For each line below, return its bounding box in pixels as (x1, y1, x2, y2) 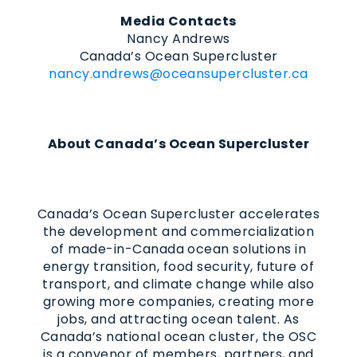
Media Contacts (120, 11, 237, 30)
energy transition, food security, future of (42, 257, 315, 276)
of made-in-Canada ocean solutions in (50, 239, 307, 258)
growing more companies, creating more (42, 292, 315, 311)
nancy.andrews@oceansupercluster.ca (49, 64, 308, 83)
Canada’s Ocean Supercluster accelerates (37, 204, 320, 223)
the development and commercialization (42, 222, 315, 241)
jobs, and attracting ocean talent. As (57, 309, 300, 328)
